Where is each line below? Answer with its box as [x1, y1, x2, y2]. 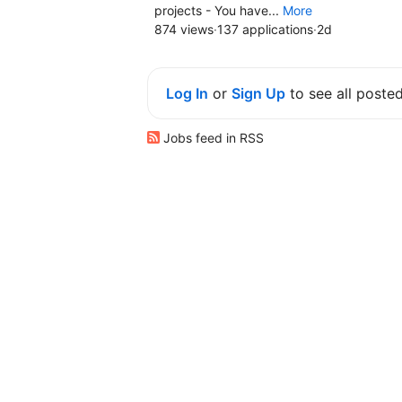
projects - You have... [154, 2, 283, 18]
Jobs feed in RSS [160, 129, 264, 145]
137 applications [217, 21, 313, 37]
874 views [154, 21, 214, 37]
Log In [166, 83, 208, 102]
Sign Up [232, 83, 285, 102]
